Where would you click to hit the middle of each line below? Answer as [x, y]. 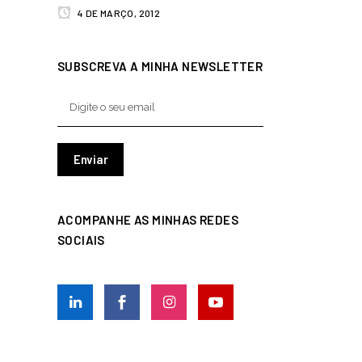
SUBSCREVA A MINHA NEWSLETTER [160, 66]
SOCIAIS [81, 240]
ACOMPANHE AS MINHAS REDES [148, 220]
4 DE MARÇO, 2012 [118, 13]
